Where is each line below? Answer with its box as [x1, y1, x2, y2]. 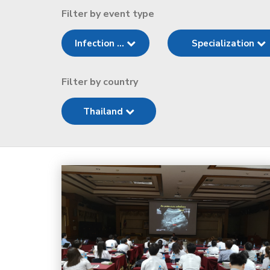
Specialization [192, 37, 257, 49]
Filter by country [61, 75, 138, 89]
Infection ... [75, 37, 127, 49]
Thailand [83, 105, 126, 118]
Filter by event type [61, 7, 154, 20]
